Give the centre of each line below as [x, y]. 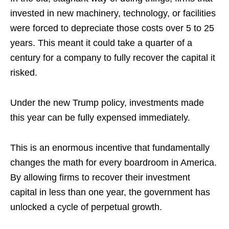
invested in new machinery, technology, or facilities [113, 13]
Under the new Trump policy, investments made [107, 102]
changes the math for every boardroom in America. [113, 162]
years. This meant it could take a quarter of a [101, 43]
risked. [24, 72]
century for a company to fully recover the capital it [113, 58]
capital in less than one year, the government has [110, 192]
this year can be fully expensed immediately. [100, 117]
